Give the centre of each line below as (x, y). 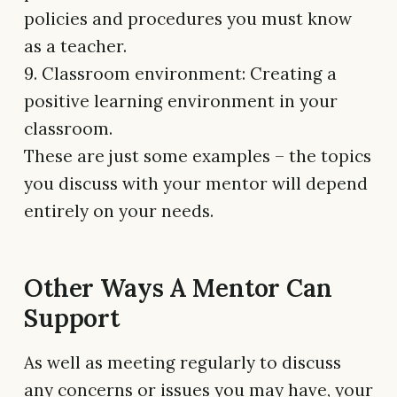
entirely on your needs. (119, 211)
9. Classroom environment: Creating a (180, 74)
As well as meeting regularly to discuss (183, 363)
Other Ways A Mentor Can (178, 288)
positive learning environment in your (181, 101)
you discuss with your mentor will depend (196, 184)
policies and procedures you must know (188, 19)
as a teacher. (75, 47)
